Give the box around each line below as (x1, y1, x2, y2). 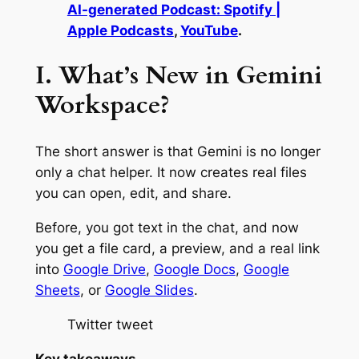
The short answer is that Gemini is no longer (34, 143, 321, 160)
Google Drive (63, 260, 146, 277)
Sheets (34, 281, 80, 298)
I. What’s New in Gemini (34, 58, 322, 93)
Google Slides (104, 281, 194, 298)
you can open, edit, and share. (34, 185, 232, 202)
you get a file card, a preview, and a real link (34, 240, 320, 256)
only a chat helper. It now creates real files (34, 164, 307, 181)
